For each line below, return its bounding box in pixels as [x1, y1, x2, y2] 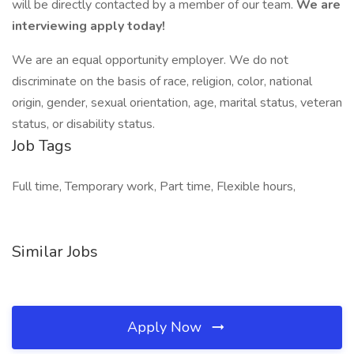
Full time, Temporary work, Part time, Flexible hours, [12, 178, 296, 195]
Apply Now [127, 318, 205, 337]
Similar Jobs [12, 241, 98, 262]
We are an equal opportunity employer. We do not [12, 51, 288, 69]
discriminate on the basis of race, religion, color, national [12, 73, 312, 90]
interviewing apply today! [12, 17, 165, 35]
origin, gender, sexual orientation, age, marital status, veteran [12, 94, 342, 111]
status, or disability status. [12, 115, 155, 133]
